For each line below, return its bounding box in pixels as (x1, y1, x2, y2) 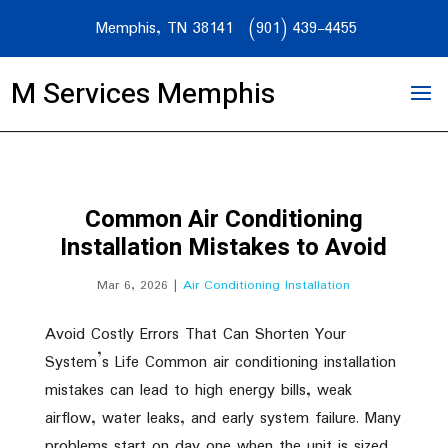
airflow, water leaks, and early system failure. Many (44, 406, 401, 431)
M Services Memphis (11, 73, 276, 115)
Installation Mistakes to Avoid (60, 230, 388, 265)
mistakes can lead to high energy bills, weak (44, 378, 352, 403)
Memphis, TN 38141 (96, 16, 233, 41)
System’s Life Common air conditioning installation (44, 350, 396, 375)
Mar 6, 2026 (97, 275, 169, 296)
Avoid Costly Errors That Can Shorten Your (44, 322, 346, 347)
